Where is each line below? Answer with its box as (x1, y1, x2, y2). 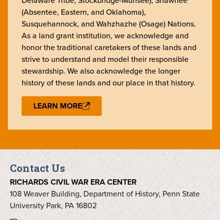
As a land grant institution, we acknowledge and (22, 29, 189, 41)
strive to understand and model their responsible (22, 53, 189, 65)
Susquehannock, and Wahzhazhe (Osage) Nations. (22, 18, 198, 29)
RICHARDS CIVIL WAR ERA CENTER (10, 176, 137, 188)
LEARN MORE (33, 100, 82, 111)
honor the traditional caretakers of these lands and (22, 41, 196, 53)
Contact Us (10, 161, 65, 175)
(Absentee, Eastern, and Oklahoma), (22, 6, 146, 18)
